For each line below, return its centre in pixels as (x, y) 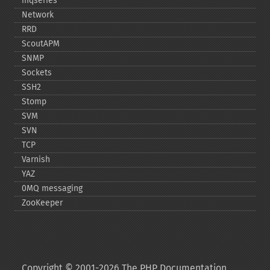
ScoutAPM (41, 44)
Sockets (37, 73)
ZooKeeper (42, 203)
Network (38, 15)
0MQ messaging (52, 188)
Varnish (36, 159)
